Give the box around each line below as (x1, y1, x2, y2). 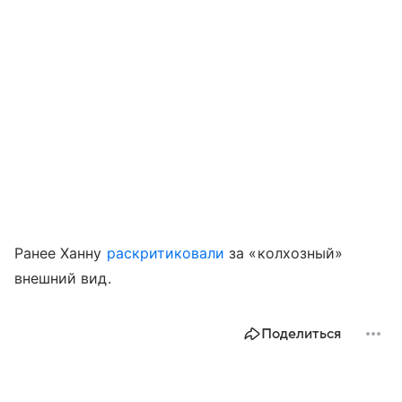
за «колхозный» (224, 243, 343, 262)
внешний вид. (14, 268, 111, 287)
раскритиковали (106, 243, 225, 262)
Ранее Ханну (14, 243, 107, 262)
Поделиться (261, 325, 341, 342)
